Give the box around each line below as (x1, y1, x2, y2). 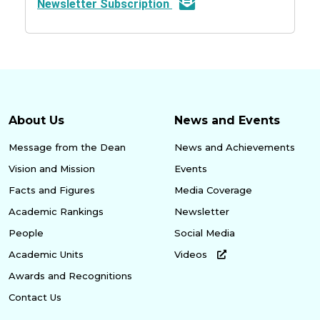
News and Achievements (174, 141, 295, 153)
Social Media (174, 226, 235, 239)
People (9, 226, 44, 239)
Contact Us (9, 291, 61, 303)
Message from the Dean (9, 141, 126, 153)
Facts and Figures (9, 184, 95, 196)
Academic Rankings (9, 205, 104, 217)
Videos (174, 248, 210, 260)
